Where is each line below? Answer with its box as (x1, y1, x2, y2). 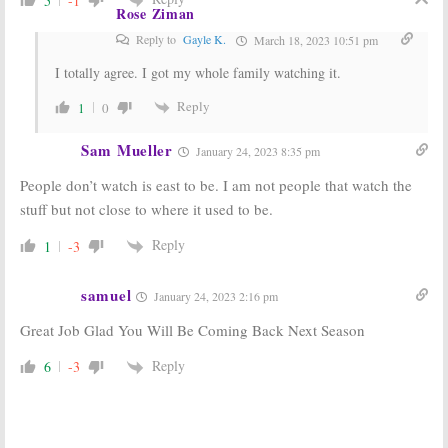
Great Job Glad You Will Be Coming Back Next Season (20, 319, 365, 340)
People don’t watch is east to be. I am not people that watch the (20, 175, 412, 196)
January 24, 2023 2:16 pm (151, 287, 279, 304)
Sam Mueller (81, 139, 173, 162)
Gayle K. (183, 31, 226, 47)
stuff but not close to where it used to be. (20, 199, 273, 220)
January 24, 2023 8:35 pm (192, 143, 320, 160)
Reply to (133, 31, 183, 47)
